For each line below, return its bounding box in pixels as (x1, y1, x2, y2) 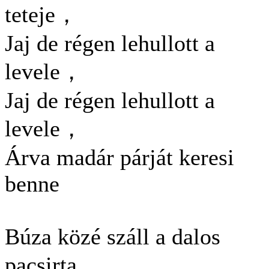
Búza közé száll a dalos (5, 224, 220, 249)
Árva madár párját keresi (5, 145, 234, 170)
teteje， (5, 2, 78, 27)
